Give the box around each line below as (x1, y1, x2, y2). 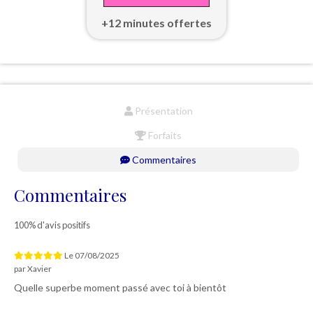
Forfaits (146, 129, 182, 142)
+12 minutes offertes (101, 16, 212, 30)
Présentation (132, 105, 193, 117)
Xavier (27, 263, 52, 275)
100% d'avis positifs (14, 219, 90, 231)
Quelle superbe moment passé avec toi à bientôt (14, 282, 226, 294)
